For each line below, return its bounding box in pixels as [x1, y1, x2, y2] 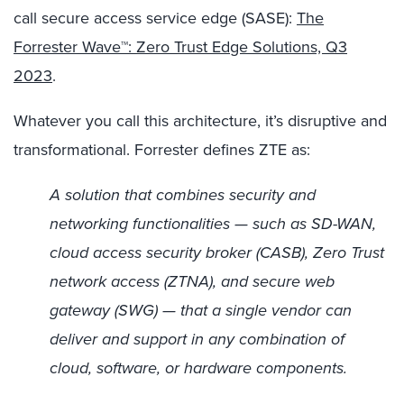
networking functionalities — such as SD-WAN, [50, 212, 376, 235]
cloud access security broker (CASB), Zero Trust [50, 241, 384, 264]
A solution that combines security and [50, 183, 316, 207]
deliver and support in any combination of [50, 327, 344, 351]
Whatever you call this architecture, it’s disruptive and [14, 109, 387, 132]
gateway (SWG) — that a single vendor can [50, 298, 352, 322]
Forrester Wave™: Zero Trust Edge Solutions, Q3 [14, 35, 347, 58]
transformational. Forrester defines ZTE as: [14, 138, 310, 161]
